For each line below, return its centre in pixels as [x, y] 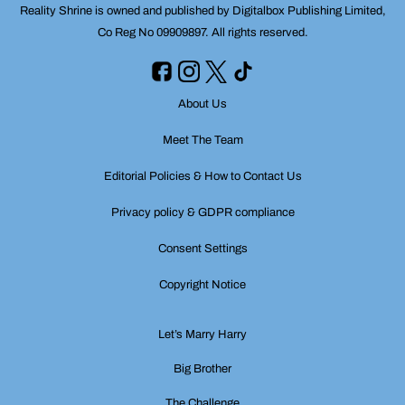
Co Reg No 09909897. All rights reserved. [202, 33]
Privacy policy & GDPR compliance [202, 212]
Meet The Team [202, 140]
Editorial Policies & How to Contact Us [202, 176]
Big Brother [202, 368]
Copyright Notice [202, 284]
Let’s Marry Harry [202, 334]
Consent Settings [202, 248]
